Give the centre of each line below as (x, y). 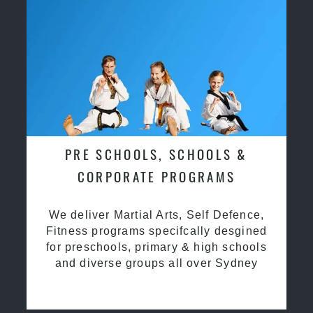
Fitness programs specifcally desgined (156, 231)
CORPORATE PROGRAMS (156, 176)
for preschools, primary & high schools (156, 247)
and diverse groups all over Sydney (156, 263)
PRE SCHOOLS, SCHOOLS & (156, 154)
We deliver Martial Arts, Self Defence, (156, 214)
